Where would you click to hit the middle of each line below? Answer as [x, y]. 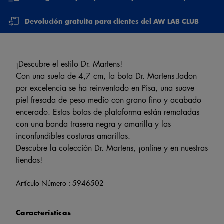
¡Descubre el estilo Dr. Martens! [69, 64]
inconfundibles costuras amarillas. [73, 136]
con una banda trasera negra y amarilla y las [93, 124]
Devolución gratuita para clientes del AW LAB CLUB [112, 21]
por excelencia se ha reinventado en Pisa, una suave [105, 88]
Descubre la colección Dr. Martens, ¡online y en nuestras [112, 148]
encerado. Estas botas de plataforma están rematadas [108, 112]
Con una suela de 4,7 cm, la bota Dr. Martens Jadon [106, 76]
